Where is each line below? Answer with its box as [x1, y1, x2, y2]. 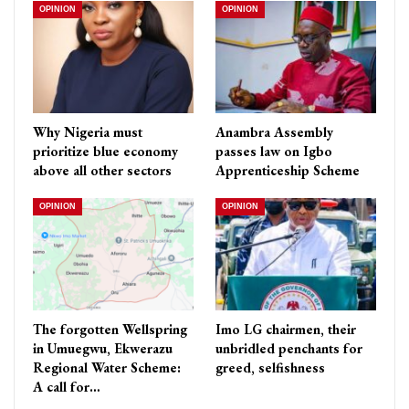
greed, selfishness [215, 358, 325, 376]
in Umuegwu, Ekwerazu [33, 339, 173, 357]
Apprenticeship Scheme [215, 161, 360, 179]
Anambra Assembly [215, 122, 333, 141]
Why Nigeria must [33, 122, 142, 141]
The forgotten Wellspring [33, 320, 187, 338]
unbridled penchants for [215, 339, 362, 357]
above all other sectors [33, 161, 172, 179]
